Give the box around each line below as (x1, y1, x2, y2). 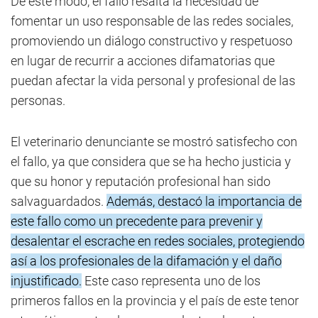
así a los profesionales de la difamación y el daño (11, 253, 282, 268)
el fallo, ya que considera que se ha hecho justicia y (11, 154, 291, 169)
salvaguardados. (11, 194, 106, 209)
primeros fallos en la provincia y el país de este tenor (11, 293, 299, 308)
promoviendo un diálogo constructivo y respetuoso (11, 33, 292, 48)
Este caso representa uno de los (82, 273, 261, 288)
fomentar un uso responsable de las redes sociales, (11, 13, 293, 28)
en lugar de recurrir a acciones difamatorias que (11, 53, 275, 68)
